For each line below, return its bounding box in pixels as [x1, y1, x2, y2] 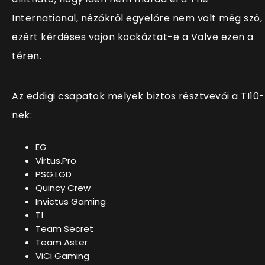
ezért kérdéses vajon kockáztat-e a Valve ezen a [12, 30, 254, 44]
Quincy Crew [35, 181, 91, 194]
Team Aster [35, 235, 88, 248]
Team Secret [35, 222, 93, 235]
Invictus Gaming [35, 195, 106, 208]
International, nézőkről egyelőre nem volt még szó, [12, 11, 262, 25]
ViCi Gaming [35, 249, 89, 262]
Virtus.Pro [35, 154, 76, 167]
